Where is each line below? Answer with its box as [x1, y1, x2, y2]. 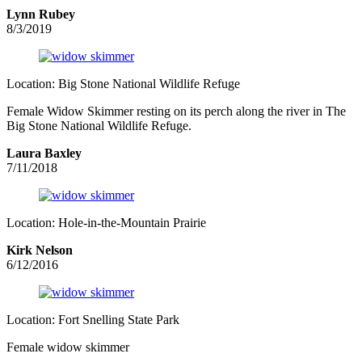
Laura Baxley [6, 146, 82, 161]
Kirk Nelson [6, 243, 73, 258]
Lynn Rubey [6, 7, 75, 22]
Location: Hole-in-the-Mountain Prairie [6, 216, 206, 230]
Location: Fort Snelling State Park [6, 313, 179, 327]
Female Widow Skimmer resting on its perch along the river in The [6, 104, 346, 119]
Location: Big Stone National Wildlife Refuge [6, 77, 240, 91]
